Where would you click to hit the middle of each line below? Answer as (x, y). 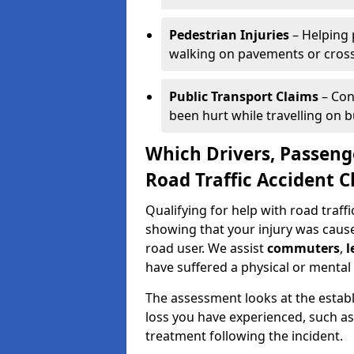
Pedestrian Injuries (229, 35)
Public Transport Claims (244, 96)
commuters (303, 248)
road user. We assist (206, 248)
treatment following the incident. (244, 336)
